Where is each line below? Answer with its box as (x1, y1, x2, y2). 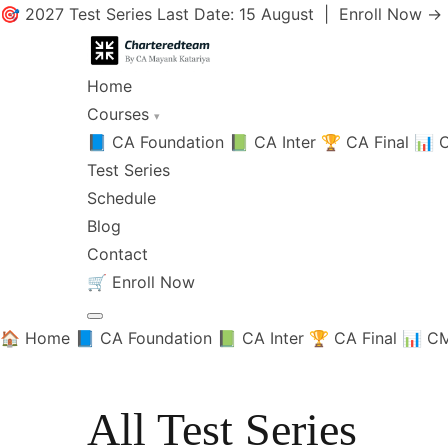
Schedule (87, 188, 156, 208)
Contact (87, 244, 148, 264)
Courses (87, 104, 154, 124)
